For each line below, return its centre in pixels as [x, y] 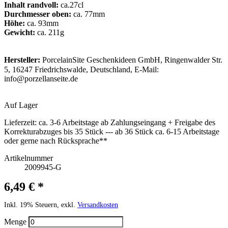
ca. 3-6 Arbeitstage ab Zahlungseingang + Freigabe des [127, 122]
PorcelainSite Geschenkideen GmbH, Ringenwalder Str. [131, 60]
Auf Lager [21, 105]
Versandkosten [98, 205]
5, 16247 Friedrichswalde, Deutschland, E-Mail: [81, 69]
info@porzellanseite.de [41, 78]
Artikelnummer [28, 158]
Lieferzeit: [20, 122]
